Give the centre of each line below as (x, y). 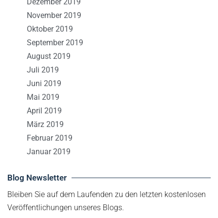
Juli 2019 (43, 70)
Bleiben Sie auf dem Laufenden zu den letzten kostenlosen (107, 194)
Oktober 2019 (50, 29)
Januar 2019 (49, 152)
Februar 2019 (50, 138)
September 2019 (55, 43)
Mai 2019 (43, 97)
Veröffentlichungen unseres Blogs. (66, 208)
